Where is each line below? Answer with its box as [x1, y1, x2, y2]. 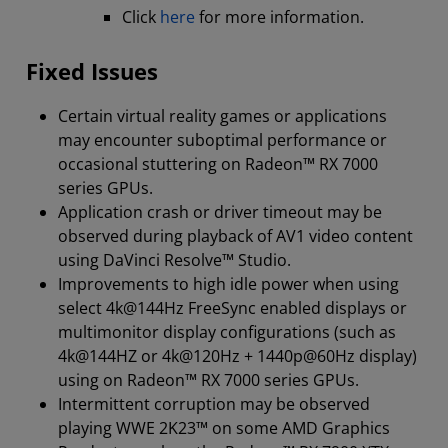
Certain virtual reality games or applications [58, 105, 387, 127]
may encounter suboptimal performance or [58, 129, 387, 151]
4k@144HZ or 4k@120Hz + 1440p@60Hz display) [58, 345, 417, 367]
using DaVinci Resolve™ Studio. [58, 249, 291, 271]
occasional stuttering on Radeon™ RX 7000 [58, 153, 378, 175]
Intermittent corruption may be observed [58, 393, 370, 415]
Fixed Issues [26, 56, 158, 87]
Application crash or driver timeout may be [58, 201, 382, 223]
